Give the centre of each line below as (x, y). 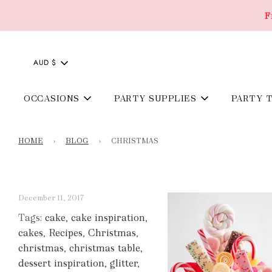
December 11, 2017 (51, 198)
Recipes (66, 233)
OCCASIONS (52, 98)
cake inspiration (108, 217)
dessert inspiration (61, 263)
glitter (124, 263)
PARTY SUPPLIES (155, 98)
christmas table (105, 248)
